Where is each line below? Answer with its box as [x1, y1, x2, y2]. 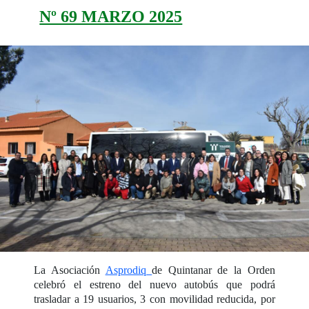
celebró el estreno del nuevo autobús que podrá [34, 278, 275, 290]
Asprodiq [105, 263, 152, 276]
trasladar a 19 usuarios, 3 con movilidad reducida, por [34, 292, 275, 305]
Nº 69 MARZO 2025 [39, 7, 183, 26]
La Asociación [34, 263, 106, 276]
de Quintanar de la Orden [152, 263, 275, 276]
